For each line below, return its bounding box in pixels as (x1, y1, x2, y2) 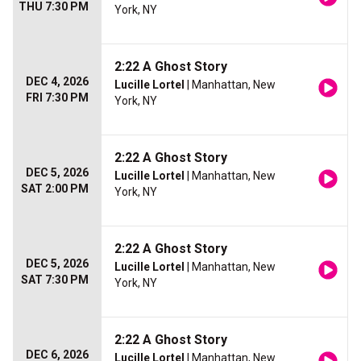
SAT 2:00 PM (21, 182, 89, 195)
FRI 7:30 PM (26, 91, 89, 104)
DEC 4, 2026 (26, 75, 89, 88)
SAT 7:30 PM (21, 273, 89, 286)
